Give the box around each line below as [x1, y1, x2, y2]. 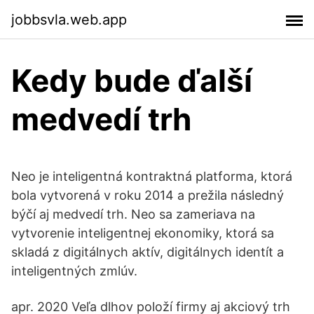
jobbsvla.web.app [11, 11, 127, 28]
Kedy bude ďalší [11, 62, 252, 100]
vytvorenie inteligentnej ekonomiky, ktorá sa [11, 226, 274, 240]
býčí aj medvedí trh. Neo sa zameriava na [11, 207, 255, 221]
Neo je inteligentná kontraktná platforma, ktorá [11, 169, 292, 184]
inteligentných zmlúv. [11, 264, 137, 278]
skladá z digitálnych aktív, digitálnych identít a [11, 245, 284, 259]
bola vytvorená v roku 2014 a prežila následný [11, 188, 284, 203]
